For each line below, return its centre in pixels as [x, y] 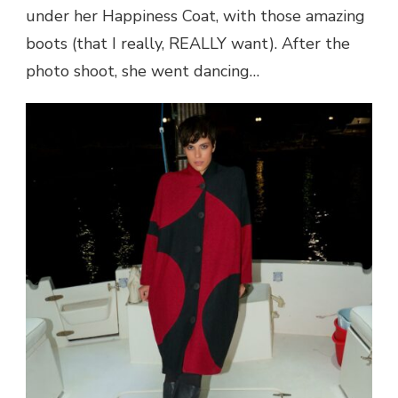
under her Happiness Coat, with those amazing [195, 16]
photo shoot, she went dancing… [143, 71]
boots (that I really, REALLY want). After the [188, 43]
